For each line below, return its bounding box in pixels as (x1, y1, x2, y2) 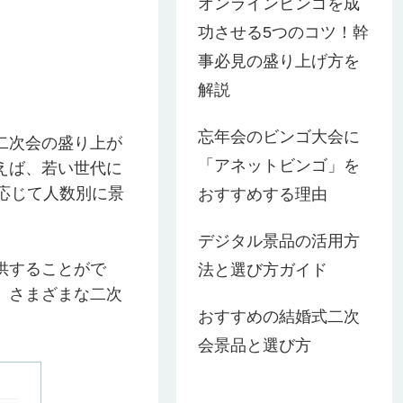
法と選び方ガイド (198, 260, 327, 279)
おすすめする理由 (198, 184, 327, 203)
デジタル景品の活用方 (198, 231, 360, 250)
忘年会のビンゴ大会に (198, 127, 360, 146)
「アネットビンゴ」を (198, 156, 360, 175)
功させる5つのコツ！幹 (198, 22, 369, 41)
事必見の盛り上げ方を (198, 51, 360, 70)
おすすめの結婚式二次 (198, 307, 360, 326)
